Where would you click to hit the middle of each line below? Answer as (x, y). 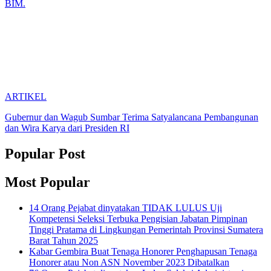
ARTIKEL (26, 96)
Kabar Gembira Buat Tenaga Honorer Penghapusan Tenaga (143, 251)
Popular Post (45, 153)
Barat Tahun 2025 (64, 240)
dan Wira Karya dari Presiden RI (67, 128)
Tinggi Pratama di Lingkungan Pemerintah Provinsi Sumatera (146, 229)
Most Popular (47, 182)
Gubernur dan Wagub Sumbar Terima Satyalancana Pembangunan (132, 117)
